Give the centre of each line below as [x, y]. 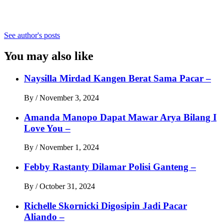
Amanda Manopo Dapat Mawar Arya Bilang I [120, 117]
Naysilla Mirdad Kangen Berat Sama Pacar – [117, 78]
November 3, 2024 [69, 98]
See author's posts [32, 35]
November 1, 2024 [69, 147]
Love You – [47, 128]
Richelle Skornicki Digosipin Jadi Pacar [105, 205]
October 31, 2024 [67, 186]
